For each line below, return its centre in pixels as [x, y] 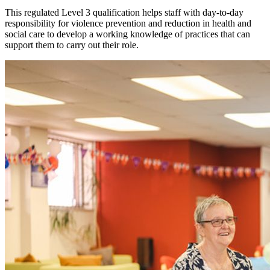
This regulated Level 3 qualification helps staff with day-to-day [124, 12]
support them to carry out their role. [72, 45]
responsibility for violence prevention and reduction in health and [128, 23]
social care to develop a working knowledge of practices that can [127, 34]
